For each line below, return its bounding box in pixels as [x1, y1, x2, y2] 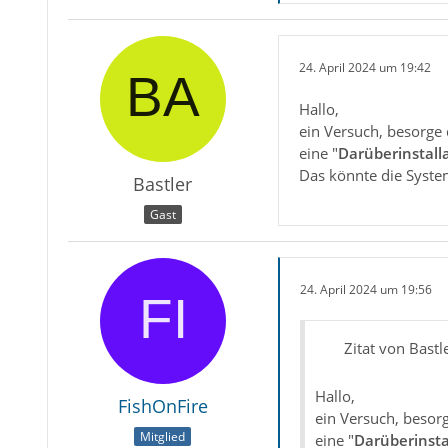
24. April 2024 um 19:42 [298, 58, 431, 76]
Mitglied [140, 427, 186, 445]
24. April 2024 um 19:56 [299, 280, 432, 298]
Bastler [133, 172, 193, 197]
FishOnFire [117, 394, 208, 419]
